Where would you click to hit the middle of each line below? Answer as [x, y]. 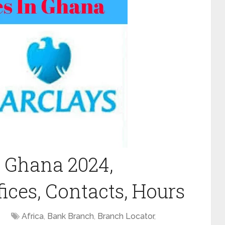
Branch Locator [126, 216]
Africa [33, 216]
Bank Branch [71, 216]
